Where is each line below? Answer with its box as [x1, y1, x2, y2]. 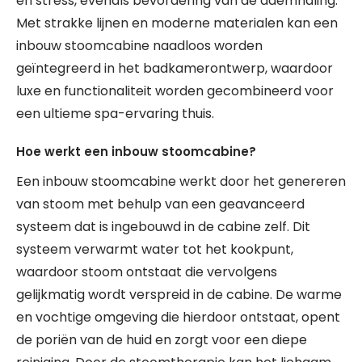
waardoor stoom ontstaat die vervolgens [16, 263, 277, 281]
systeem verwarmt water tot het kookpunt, [16, 240, 293, 259]
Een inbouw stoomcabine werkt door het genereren [16, 172, 346, 191]
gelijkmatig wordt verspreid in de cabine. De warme [16, 285, 342, 304]
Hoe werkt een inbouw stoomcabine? [16, 143, 256, 160]
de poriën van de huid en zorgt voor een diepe [16, 330, 307, 349]
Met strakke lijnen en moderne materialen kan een [16, 14, 338, 32]
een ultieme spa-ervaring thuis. [16, 104, 214, 123]
